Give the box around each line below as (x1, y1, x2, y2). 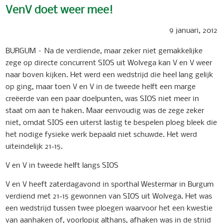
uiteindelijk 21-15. (5, 140, 63, 151)
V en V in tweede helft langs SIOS (5, 159, 119, 170)
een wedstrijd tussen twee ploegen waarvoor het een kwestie (5, 202, 213, 213)
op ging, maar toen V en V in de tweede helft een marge (5, 81, 196, 91)
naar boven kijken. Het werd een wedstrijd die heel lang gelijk (5, 69, 214, 79)
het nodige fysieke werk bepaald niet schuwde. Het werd (5, 128, 198, 139)
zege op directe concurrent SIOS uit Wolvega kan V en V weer (5, 57, 213, 67)
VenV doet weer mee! (5, 1, 113, 17)
